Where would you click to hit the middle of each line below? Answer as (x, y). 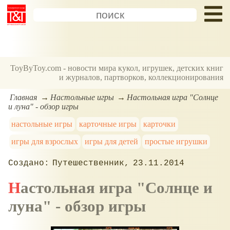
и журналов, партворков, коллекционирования (141, 78)
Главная (24, 97)
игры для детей (112, 141)
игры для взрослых (45, 141)
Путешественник (89, 163)
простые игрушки (176, 141)
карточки (159, 124)
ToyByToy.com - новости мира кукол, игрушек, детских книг (117, 68)
